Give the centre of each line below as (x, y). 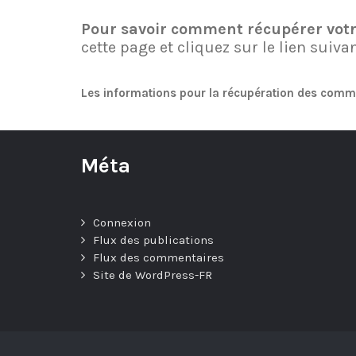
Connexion (122, 223)
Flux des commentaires (159, 258)
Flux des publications (153, 240)
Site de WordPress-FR (153, 275)
